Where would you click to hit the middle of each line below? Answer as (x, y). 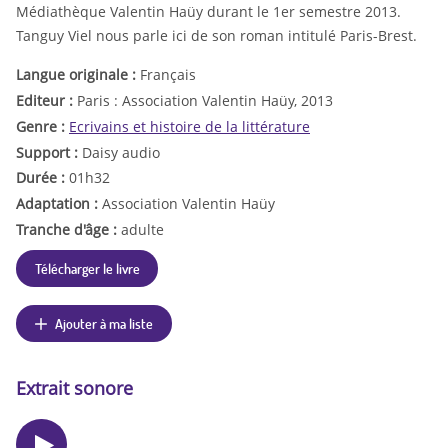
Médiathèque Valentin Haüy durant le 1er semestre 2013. (208, 12)
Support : (49, 152)
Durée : (42, 178)
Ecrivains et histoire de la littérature (189, 126)
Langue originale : (78, 75)
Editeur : (46, 101)
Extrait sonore (74, 388)
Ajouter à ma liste (104, 323)
